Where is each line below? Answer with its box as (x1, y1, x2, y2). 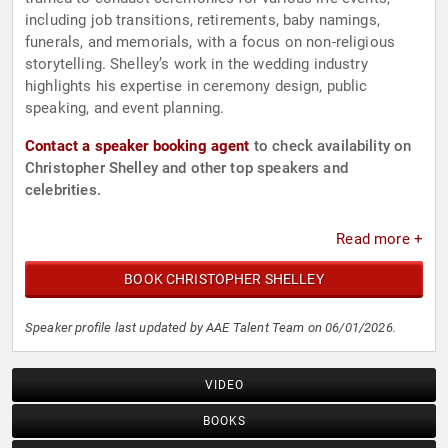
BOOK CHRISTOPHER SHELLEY (124, 271, 324, 288)
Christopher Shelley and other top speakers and (25, 159, 348, 178)
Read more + (336, 230, 423, 249)
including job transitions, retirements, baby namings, (25, 11, 380, 30)
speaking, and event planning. (25, 99, 225, 118)
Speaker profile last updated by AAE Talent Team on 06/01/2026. (25, 320, 396, 336)
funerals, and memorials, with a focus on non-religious (25, 33, 396, 52)
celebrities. (25, 181, 101, 200)
